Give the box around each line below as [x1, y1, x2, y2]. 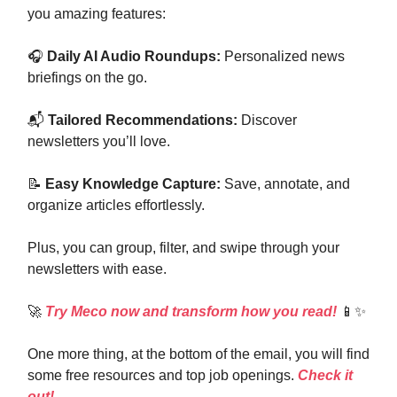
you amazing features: [27, 6, 166, 21]
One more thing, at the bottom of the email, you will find [27, 346, 370, 362]
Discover [237, 113, 297, 128]
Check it [298, 368, 353, 383]
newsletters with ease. [27, 261, 167, 276]
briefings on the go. [27, 70, 147, 85]
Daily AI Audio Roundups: [47, 49, 221, 64]
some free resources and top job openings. [27, 368, 298, 383]
